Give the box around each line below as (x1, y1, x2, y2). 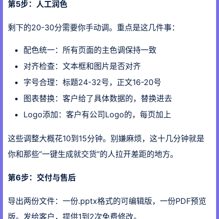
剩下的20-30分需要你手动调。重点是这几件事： (8, 22, 179, 32)
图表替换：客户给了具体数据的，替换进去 (23, 93, 172, 103)
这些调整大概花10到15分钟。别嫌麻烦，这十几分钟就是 (8, 133, 204, 144)
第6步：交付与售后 (8, 173, 76, 183)
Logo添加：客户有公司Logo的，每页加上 (23, 109, 171, 119)
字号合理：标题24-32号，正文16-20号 (23, 77, 161, 87)
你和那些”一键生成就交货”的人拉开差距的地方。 (8, 149, 178, 159)
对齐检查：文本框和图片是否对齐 (23, 61, 141, 71)
